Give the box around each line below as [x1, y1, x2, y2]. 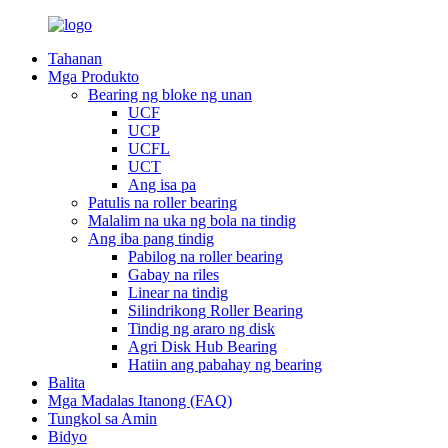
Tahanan [48, 50, 102, 67]
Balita [48, 374, 85, 391]
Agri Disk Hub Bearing [128, 338, 277, 355]
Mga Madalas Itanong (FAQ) [48, 392, 232, 409]
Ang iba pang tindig [88, 230, 214, 247]
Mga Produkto [48, 68, 139, 85]
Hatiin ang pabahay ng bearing [128, 356, 322, 373]
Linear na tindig [128, 284, 228, 301]
